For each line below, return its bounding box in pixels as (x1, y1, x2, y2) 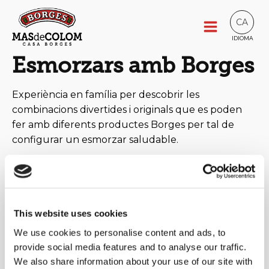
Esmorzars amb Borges (12, 52, 254, 78)
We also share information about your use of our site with (14, 256, 253, 267)
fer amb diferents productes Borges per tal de (12, 119, 234, 130)
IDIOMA (231, 35, 253, 41)
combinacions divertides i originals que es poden (12, 104, 242, 115)
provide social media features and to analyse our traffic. (14, 241, 247, 252)
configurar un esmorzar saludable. (12, 134, 178, 145)
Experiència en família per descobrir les (12, 89, 199, 100)
